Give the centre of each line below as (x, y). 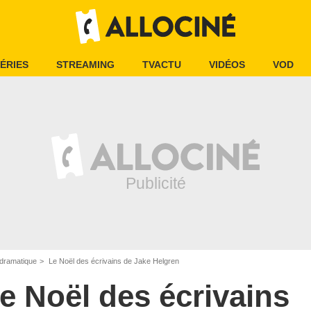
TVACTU (162, 65)
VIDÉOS (227, 65)
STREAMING (85, 65)
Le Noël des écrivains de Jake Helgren (113, 261)
